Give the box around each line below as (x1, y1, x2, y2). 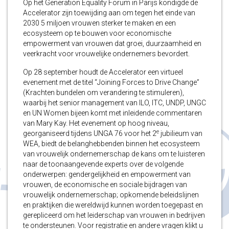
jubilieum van (159, 129, 202, 138)
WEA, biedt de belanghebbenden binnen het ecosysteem (23, 140, 200, 148)
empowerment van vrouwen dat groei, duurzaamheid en (23, 39, 201, 48)
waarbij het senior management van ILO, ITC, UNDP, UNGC (23, 99, 206, 107)
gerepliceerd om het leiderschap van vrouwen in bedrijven (23, 211, 205, 220)
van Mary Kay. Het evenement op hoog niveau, (23, 119, 169, 128)
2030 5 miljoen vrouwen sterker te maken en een (23, 19, 176, 28)
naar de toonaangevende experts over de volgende (23, 160, 184, 169)
